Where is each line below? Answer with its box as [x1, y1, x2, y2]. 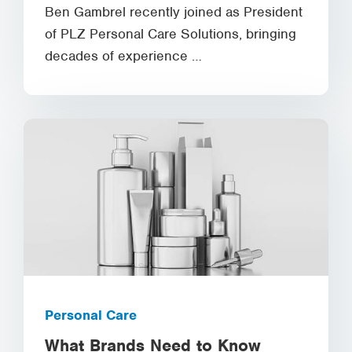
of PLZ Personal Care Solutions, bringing [45, 25, 296, 42]
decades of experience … [45, 47, 202, 64]
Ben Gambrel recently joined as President [45, 3, 302, 20]
